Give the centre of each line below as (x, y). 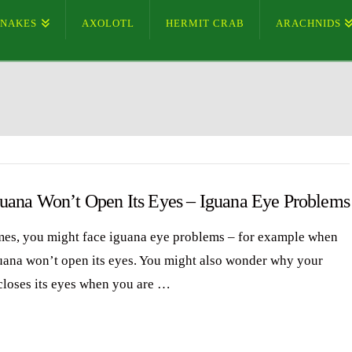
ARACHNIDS (308, 23)
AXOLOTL (108, 23)
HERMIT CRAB (205, 23)
